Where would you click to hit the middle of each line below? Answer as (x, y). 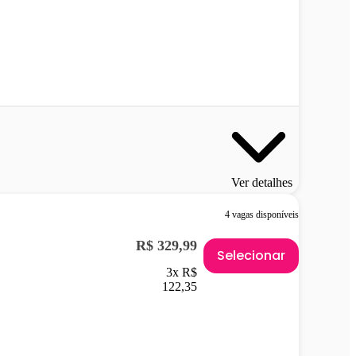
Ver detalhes (262, 182)
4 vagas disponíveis (262, 214)
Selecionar (251, 255)
